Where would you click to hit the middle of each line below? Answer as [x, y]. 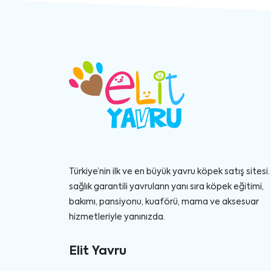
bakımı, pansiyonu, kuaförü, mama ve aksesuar [164, 202]
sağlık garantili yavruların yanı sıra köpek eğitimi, [166, 187]
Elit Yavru [98, 251]
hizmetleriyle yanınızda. [117, 217]
